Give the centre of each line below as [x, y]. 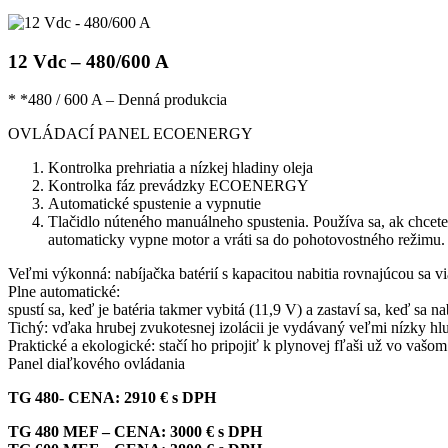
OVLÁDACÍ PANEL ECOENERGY [130, 134]
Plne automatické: [64, 292]
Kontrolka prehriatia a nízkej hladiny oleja [180, 168]
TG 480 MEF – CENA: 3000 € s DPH [135, 432]
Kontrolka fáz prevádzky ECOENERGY [178, 186]
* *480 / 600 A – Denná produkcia [117, 100]
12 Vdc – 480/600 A [88, 61]
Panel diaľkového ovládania [96, 364]
